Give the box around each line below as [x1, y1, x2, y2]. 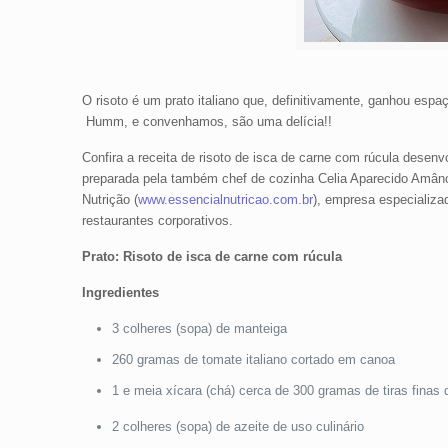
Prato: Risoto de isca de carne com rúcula [81, 249, 342, 264]
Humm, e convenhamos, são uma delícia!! [81, 114, 332, 129]
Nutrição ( [81, 192, 138, 207]
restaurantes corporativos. [81, 213, 233, 228]
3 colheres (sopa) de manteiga [111, 321, 287, 336]
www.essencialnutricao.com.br [137, 192, 313, 207]
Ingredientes [81, 285, 159, 300]
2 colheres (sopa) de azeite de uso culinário [111, 419, 364, 434]
